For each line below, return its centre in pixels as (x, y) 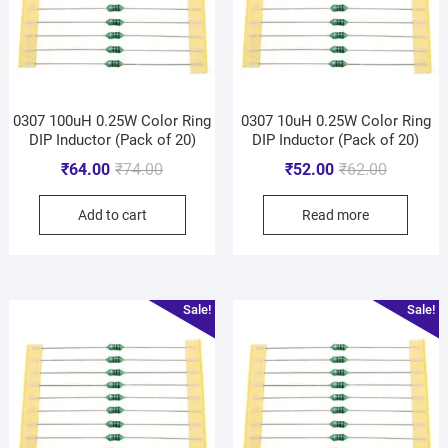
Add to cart (112, 214)
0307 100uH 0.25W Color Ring (112, 120)
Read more (336, 214)
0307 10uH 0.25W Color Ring (335, 120)
